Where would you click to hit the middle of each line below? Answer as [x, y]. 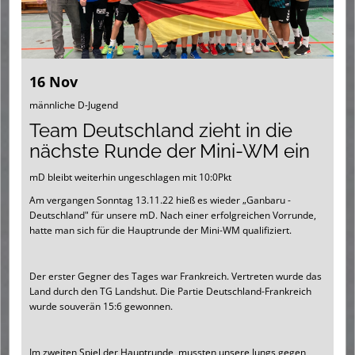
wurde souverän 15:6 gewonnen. [101, 307]
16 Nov [53, 82]
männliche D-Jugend [74, 105]
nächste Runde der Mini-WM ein [170, 151]
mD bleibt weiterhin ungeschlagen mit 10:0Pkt [130, 177]
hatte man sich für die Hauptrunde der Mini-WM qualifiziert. [160, 231]
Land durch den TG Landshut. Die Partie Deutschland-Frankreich [170, 292]
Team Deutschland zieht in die [161, 131]
